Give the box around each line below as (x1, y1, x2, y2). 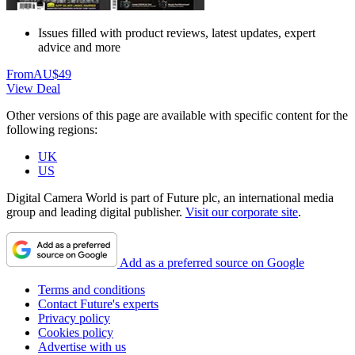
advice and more (38, 40, 120, 54)
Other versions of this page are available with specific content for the (6, 108, 348, 122)
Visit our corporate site (185, 204, 298, 219)
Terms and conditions (38, 282, 145, 296)
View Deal (6, 81, 60, 95)
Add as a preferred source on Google (120, 255, 304, 269)
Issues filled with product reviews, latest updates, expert (38, 25, 315, 40)
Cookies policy (38, 325, 113, 339)
